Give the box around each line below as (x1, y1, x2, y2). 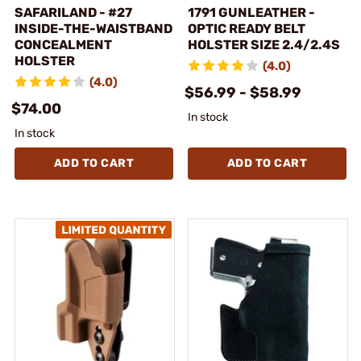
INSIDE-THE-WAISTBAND (15, 20, 172, 36)
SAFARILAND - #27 (15, 4, 132, 20)
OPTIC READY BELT (188, 20, 305, 36)
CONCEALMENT (15, 36, 112, 52)
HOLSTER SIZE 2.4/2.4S (188, 36, 340, 52)
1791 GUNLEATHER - (188, 4, 315, 20)
